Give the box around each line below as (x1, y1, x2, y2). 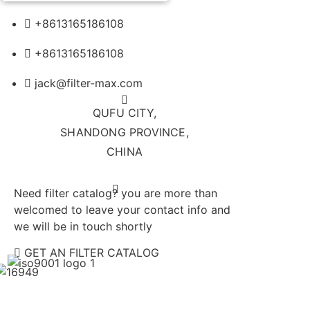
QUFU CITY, (93, 105, 157, 120)
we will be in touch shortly (14, 219, 152, 233)
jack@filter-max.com (35, 75, 143, 90)
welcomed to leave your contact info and (14, 202, 230, 217)
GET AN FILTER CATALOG (24, 246, 159, 260)
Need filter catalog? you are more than (14, 185, 217, 200)
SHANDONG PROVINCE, (60, 125, 189, 139)
